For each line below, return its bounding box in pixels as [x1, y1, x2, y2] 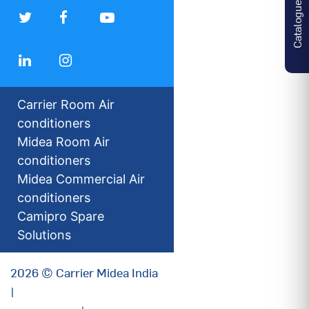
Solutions [17, 227, 71, 242]
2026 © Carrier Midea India [10, 263, 158, 281]
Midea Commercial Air [17, 171, 145, 186]
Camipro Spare [17, 208, 104, 223]
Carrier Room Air [17, 97, 114, 112]
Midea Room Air [17, 134, 110, 149]
